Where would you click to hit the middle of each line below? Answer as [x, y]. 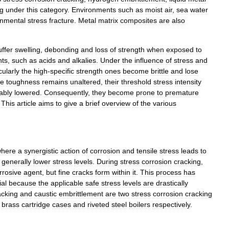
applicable [67, 183]
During [107, 162]
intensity [188, 82]
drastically [172, 183]
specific [62, 71]
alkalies [84, 60]
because [22, 183]
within [121, 172]
